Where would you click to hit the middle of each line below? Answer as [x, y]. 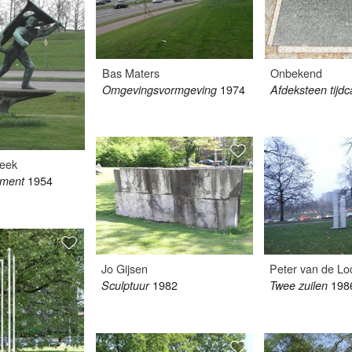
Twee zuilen [299, 286]
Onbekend [296, 72]
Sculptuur [126, 286]
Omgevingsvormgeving [159, 89]
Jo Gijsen [125, 269]
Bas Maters [130, 72]
